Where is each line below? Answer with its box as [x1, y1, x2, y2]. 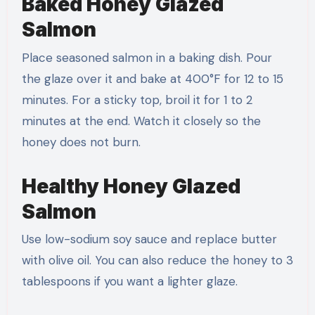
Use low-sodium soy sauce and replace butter [21, 231, 277, 247]
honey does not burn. [21, 134, 141, 150]
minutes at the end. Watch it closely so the [21, 112, 261, 129]
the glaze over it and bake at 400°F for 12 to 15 [21, 70, 283, 86]
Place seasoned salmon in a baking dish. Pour [21, 49, 272, 65]
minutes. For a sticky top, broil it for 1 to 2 [21, 91, 252, 108]
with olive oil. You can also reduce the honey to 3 [21, 252, 293, 268]
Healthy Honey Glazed [21, 174, 240, 198]
